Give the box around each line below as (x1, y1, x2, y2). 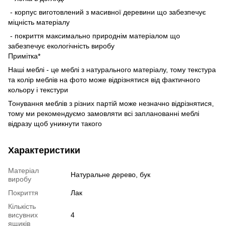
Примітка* (8, 51, 42, 60)
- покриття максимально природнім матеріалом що (8, 31, 180, 40)
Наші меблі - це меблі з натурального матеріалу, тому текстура (8, 65, 216, 74)
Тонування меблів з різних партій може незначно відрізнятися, (8, 99, 214, 107)
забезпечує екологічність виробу (8, 41, 117, 50)
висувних (8, 210, 38, 219)
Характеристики (8, 145, 80, 155)
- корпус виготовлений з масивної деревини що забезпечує (8, 8, 206, 16)
